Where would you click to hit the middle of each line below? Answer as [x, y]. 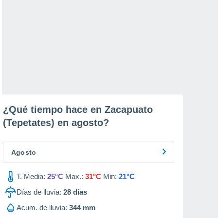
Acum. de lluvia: [42, 208]
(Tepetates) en [37, 123]
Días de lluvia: [39, 192]
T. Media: [31, 176]
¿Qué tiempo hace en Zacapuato [78, 109]
